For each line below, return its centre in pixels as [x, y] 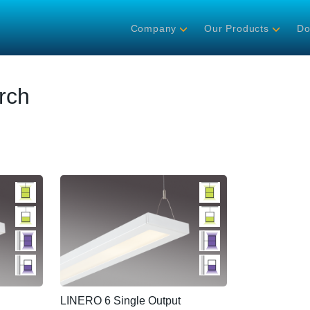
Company [154, 29]
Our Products [237, 29]
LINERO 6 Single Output [120, 300]
